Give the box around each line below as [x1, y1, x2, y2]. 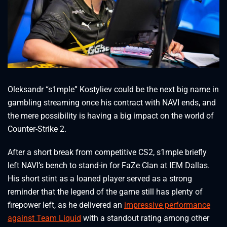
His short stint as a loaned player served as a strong [8, 174, 192, 184]
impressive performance [124, 200, 210, 210]
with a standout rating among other [81, 213, 209, 223]
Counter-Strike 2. [8, 124, 66, 134]
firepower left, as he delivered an [8, 200, 124, 210]
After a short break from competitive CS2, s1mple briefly [8, 147, 207, 158]
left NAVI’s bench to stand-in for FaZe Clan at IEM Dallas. [8, 161, 210, 171]
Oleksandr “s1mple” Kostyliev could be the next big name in [8, 85, 219, 95]
